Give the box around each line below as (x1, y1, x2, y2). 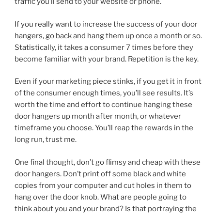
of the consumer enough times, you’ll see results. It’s (15, 89, 193, 98)
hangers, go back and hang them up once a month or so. (15, 31, 202, 40)
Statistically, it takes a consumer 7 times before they (15, 43, 193, 52)
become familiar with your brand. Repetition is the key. (15, 54, 199, 63)
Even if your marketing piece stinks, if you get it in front (15, 77, 201, 86)
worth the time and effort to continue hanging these (15, 100, 192, 109)
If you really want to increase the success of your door (15, 19, 198, 29)
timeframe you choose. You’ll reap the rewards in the (15, 124, 193, 133)
